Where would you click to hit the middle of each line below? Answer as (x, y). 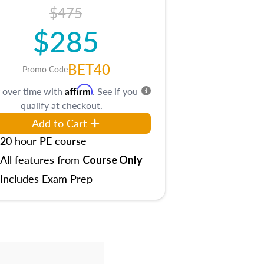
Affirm (79, 90)
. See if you (115, 91)
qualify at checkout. (61, 105)
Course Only (113, 160)
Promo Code (45, 69)
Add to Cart (60, 123)
